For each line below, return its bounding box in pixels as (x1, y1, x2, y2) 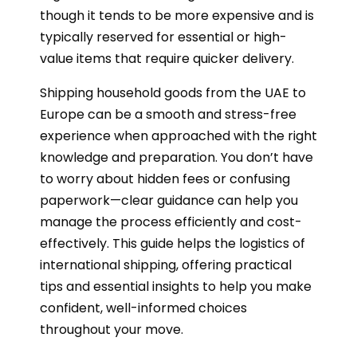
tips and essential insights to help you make (40, 277, 312, 296)
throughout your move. (40, 320, 183, 339)
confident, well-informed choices (40, 299, 247, 318)
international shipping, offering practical (40, 256, 292, 275)
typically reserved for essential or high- (40, 28, 287, 47)
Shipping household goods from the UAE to (40, 84, 306, 103)
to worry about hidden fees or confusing (40, 170, 290, 189)
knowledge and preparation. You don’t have (40, 148, 313, 167)
